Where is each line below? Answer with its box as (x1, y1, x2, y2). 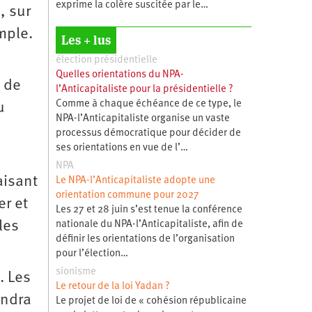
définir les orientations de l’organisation (55, 233, 235, 244)
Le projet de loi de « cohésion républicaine (55, 295, 247, 306)
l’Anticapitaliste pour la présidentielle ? (55, 84, 233, 95)
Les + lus (61, 31, 111, 48)
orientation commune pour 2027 (55, 189, 199, 201)
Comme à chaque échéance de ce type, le (55, 98, 242, 109)
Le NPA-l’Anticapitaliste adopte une (55, 175, 215, 186)
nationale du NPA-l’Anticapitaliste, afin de (55, 219, 243, 230)
